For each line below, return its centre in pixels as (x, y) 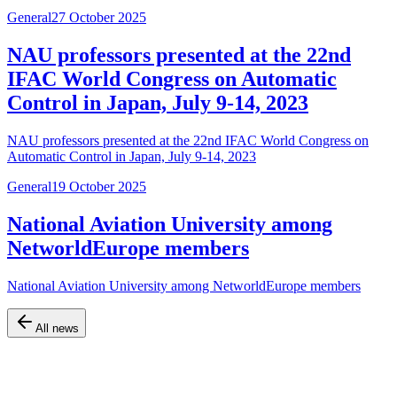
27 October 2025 (99, 18)
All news (57, 328)
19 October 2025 (99, 187)
